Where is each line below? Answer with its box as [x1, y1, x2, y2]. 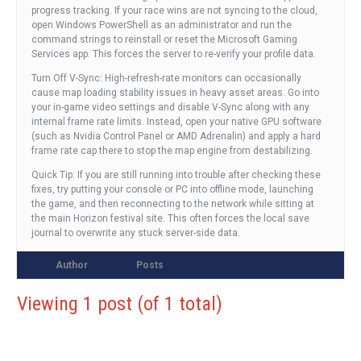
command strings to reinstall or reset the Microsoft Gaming [31, 33, 297, 45]
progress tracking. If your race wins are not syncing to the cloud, [31, 4, 317, 16]
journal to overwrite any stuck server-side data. [31, 226, 240, 239]
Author [56, 259, 88, 271]
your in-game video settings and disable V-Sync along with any [31, 101, 309, 113]
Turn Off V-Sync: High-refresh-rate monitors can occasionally [31, 72, 301, 84]
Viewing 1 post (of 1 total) [17, 292, 222, 315]
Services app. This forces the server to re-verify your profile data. [31, 48, 316, 60]
